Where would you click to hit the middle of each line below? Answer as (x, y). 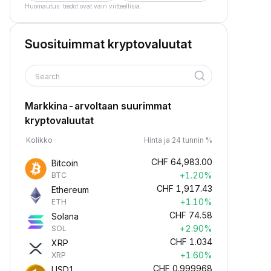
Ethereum (70, 190)
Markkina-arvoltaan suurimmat (98, 106)
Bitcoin (65, 163)
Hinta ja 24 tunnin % (178, 140)
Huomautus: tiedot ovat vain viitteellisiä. (83, 6)
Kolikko (39, 140)
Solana (65, 216)
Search (48, 77)
